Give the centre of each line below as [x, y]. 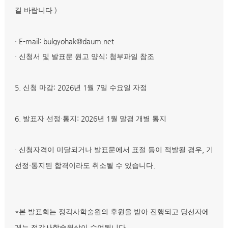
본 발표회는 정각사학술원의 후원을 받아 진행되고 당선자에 [114, 212]
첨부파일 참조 [132, 57]
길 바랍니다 [34, 10]
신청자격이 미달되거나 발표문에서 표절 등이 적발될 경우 [110, 150]
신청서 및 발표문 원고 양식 [62, 57]
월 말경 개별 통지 [138, 119]
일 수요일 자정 [124, 88]
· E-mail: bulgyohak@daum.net [64, 41]
